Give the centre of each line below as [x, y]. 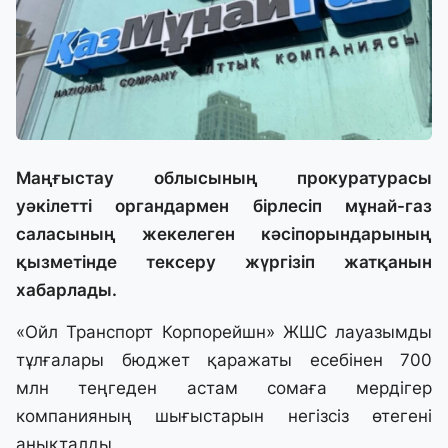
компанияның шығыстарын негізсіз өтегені [224, 416]
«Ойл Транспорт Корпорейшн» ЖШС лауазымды [224, 332]
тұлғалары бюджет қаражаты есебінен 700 [224, 360]
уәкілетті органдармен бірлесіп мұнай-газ [224, 206]
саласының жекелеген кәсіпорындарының [224, 234]
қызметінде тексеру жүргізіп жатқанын [224, 262]
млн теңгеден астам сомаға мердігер [224, 388]
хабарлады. [66, 290]
